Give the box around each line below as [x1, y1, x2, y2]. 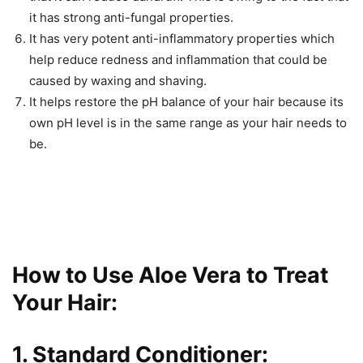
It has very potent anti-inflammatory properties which [29, 30, 335, 46]
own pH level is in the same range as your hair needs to [29, 114, 347, 130]
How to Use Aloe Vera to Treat [12, 261, 328, 288]
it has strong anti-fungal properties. [29, 9, 233, 25]
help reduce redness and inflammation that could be [29, 51, 327, 67]
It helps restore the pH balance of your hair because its [29, 93, 344, 109]
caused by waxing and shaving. [29, 72, 207, 88]
